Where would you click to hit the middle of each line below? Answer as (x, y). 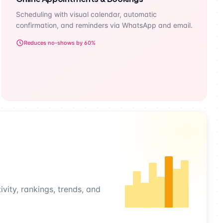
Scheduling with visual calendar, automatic (86, 14)
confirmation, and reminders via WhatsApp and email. (104, 25)
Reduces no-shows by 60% (59, 43)
